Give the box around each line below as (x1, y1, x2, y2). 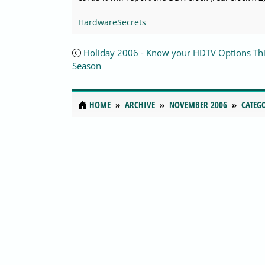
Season (72, 60, 101, 72)
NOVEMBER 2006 (169, 99, 227, 111)
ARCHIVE (125, 99, 155, 111)
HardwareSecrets (78, 17, 146, 28)
